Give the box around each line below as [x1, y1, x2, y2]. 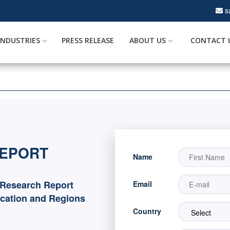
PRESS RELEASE [62, 35, 114, 45]
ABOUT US [129, 35, 166, 45]
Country [133, 206, 161, 216]
